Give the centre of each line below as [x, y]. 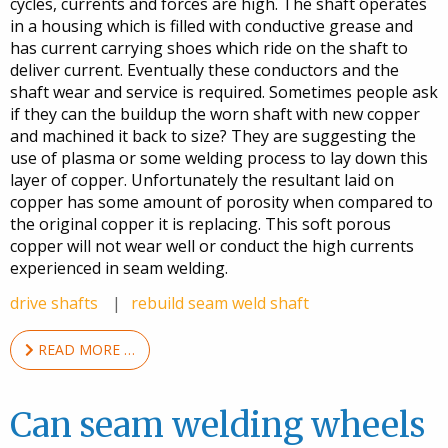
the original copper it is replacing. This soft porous [200, 224]
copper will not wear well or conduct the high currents [212, 246]
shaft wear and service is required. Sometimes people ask [224, 92]
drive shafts [56, 303]
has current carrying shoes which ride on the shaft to [209, 48]
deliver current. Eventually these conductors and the [204, 70]
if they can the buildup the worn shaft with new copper [215, 114]
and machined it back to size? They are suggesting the [213, 136]
